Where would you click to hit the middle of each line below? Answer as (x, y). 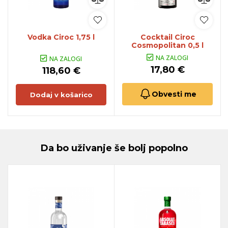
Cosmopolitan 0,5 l (167, 45)
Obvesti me (174, 94)
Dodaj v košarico (61, 94)
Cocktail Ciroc (167, 37)
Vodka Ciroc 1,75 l (61, 37)
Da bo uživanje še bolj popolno (114, 148)
